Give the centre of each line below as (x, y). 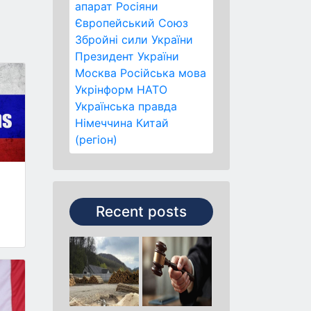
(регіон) (96, 140)
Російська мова (163, 73)
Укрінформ (104, 90)
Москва (96, 73)
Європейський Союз (132, 23)
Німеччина (104, 123)
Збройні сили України (134, 40)
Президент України (127, 56)
